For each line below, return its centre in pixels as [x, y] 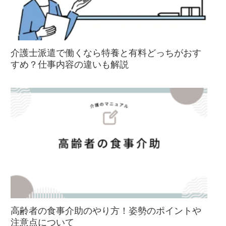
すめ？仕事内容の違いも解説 [70, 65]
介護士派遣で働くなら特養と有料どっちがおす [106, 53]
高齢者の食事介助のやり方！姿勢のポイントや [106, 211]
